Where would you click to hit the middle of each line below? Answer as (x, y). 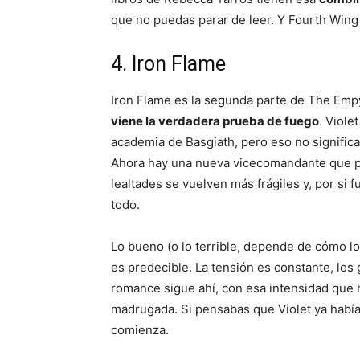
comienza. (140, 330)
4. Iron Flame (168, 64)
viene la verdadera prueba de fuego (215, 121)
